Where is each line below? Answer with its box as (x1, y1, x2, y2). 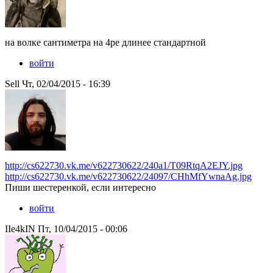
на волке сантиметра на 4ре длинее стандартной (5, 37, 206, 48)
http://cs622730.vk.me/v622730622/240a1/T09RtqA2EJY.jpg (5, 160, 243, 171)
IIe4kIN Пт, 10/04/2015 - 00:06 (5, 224, 127, 235)
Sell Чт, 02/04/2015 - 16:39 (5, 79, 110, 90)
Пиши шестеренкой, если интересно (5, 182, 156, 193)
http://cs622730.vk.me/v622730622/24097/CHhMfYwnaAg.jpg (5, 171, 252, 182)
